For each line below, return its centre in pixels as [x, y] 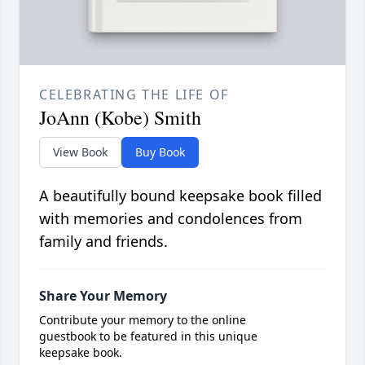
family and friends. [103, 242]
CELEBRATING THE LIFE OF [134, 95]
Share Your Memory [103, 296]
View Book [80, 152]
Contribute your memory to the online [143, 320]
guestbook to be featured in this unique [148, 336]
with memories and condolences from [171, 219]
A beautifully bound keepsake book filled [180, 196]
